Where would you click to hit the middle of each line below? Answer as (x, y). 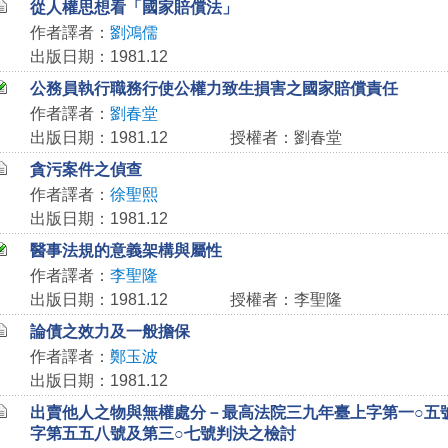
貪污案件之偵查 (85, 169)
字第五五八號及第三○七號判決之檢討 (162, 433)
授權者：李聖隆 (285, 299)
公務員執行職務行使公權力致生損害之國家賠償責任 (213, 88)
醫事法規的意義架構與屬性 (125, 250)
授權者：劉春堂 (285, 137)
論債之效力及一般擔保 (109, 331)
